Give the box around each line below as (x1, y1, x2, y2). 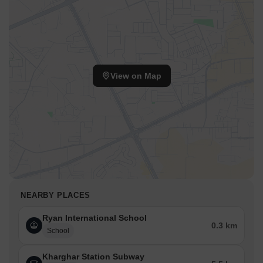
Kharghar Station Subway (42, 252, 144, 262)
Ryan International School (42, 213, 147, 223)
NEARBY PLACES (21, 191, 90, 200)
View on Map (110, 71, 161, 81)
